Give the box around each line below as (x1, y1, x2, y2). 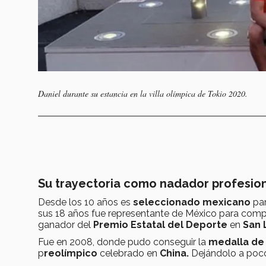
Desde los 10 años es (38, 197, 133, 208)
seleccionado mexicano (133, 197, 251, 208)
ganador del (38, 219, 93, 231)
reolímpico (44, 248, 100, 259)
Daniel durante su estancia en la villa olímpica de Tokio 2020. (38, 88, 248, 100)
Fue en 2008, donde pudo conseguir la (38, 236, 208, 248)
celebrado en (100, 248, 157, 259)
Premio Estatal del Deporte (93, 219, 227, 231)
